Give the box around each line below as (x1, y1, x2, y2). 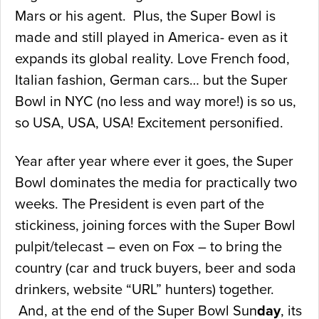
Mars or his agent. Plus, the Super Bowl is (15, 7, 276, 25)
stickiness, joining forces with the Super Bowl (15, 216, 296, 234)
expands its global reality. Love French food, (15, 50, 290, 68)
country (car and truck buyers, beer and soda (15, 259, 296, 277)
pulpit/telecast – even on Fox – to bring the (15, 238, 282, 256)
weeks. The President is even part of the (15, 195, 264, 213)
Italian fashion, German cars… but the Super (15, 71, 288, 89)
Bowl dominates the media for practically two (15, 174, 297, 192)
